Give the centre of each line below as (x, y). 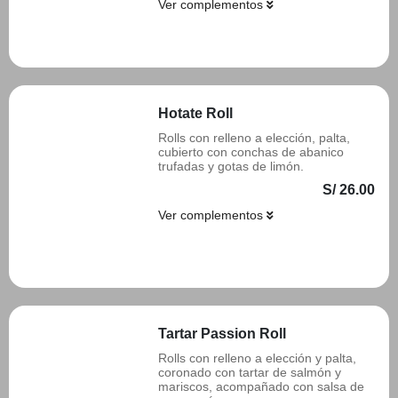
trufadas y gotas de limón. (231, 166)
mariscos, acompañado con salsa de (261, 386)
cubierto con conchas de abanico (251, 152)
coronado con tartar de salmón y (250, 372)
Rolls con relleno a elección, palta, (254, 138)
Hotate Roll (195, 113)
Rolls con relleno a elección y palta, (257, 358)
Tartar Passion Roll (222, 334)
